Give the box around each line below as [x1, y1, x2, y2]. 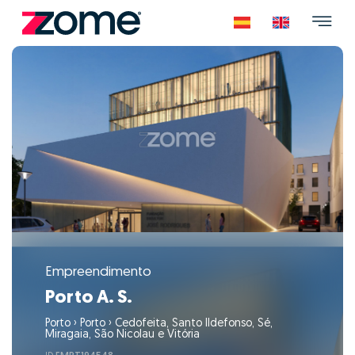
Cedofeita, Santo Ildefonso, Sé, [112, 318, 273, 330]
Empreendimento [45, 265, 151, 280]
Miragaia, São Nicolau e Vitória [45, 329, 200, 342]
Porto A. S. [45, 289, 132, 308]
